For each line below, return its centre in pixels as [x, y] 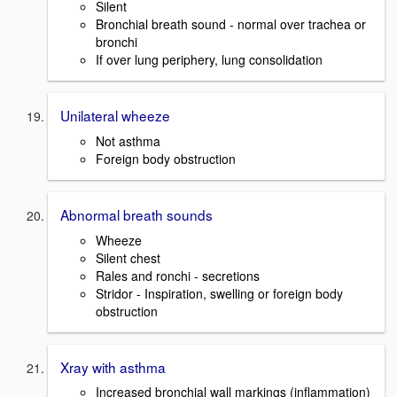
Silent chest [128, 257]
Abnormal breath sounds [136, 215]
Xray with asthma [113, 366]
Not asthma [128, 141]
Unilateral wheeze [115, 116]
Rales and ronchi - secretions [178, 275]
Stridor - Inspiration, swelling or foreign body [219, 293]
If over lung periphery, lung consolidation [209, 60]
